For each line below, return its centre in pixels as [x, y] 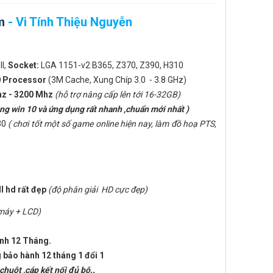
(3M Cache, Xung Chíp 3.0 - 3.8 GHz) [117, 80]
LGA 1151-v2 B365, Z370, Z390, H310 [111, 65]
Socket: [23, 65]
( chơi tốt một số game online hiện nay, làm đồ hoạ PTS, [112, 124]
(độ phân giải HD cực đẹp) [98, 190]
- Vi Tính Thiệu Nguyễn [69, 22]
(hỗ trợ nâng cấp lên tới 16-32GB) [118, 94]
